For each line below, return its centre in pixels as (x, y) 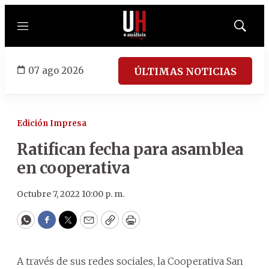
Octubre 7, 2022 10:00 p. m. (71, 194)
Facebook (71, 225)
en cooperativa (73, 168)
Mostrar (252, 29)
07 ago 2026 (56, 70)
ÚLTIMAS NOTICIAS (185, 71)
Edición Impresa (52, 123)
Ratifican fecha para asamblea (130, 149)
